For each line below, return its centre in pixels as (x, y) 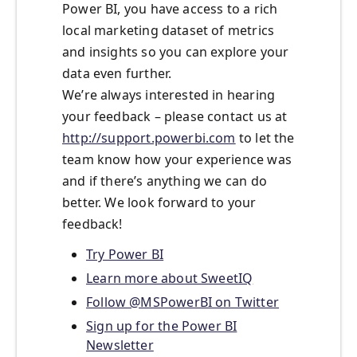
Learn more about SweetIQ (170, 279)
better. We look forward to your (159, 203)
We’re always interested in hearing (169, 95)
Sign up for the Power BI (162, 326)
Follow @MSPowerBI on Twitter (183, 302)
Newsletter (120, 345)
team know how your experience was (177, 160)
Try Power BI (125, 255)
